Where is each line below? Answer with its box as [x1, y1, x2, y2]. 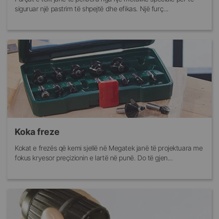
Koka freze [15, 127, 60, 137]
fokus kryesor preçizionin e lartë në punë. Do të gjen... [15, 153, 173, 162]
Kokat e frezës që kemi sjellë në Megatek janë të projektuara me [15, 144, 203, 153]
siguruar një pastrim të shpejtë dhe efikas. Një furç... [15, 4, 169, 13]
